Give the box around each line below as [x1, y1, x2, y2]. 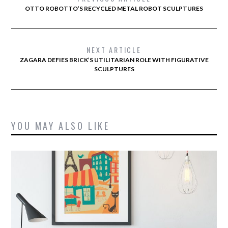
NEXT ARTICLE [87, 44, 141, 55]
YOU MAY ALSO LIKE [11, 119, 110, 132]
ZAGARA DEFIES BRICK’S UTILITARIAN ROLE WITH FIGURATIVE [19, 55, 209, 64]
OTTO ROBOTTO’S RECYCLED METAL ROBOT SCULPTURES [25, 4, 203, 12]
